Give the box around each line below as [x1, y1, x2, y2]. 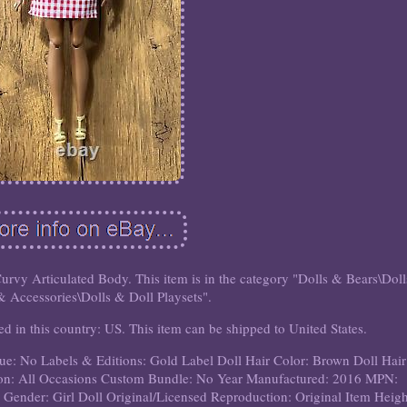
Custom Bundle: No [101, 369, 214, 388]
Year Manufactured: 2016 [217, 369, 362, 388]
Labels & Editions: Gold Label [41, 351, 214, 370]
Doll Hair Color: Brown [217, 351, 351, 370]
